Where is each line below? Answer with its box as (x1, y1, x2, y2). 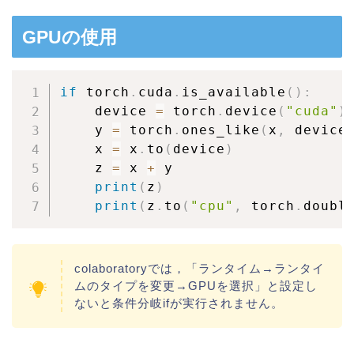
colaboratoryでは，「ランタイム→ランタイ (74, 262, 325, 275)
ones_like (181, 122, 260, 137)
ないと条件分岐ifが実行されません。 (74, 296, 284, 310)
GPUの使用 (22, 27, 117, 47)
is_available (181, 85, 286, 100)
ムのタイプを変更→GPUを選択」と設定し (74, 279, 318, 292)
